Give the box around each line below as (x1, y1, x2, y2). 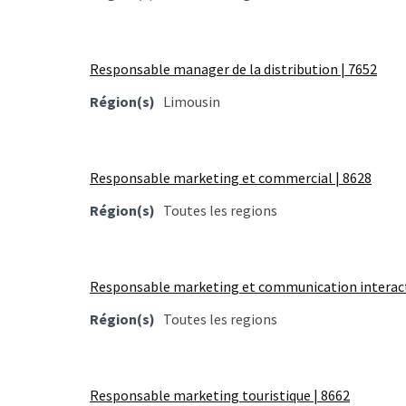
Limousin (163, 92, 220, 111)
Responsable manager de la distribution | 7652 (90, 60, 377, 79)
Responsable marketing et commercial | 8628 (90, 169, 372, 188)
